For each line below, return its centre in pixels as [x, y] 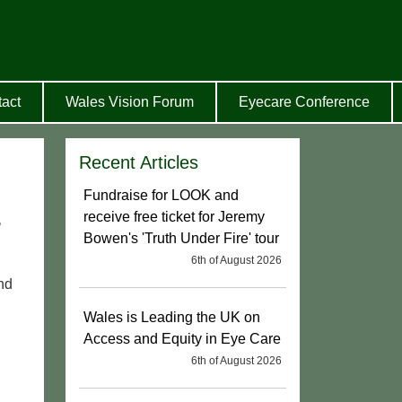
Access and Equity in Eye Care [182, 339]
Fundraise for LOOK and [161, 195]
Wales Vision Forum [129, 102]
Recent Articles [139, 162]
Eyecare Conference [304, 102]
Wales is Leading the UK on [172, 317]
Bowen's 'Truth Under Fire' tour [181, 238]
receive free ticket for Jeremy [174, 217]
